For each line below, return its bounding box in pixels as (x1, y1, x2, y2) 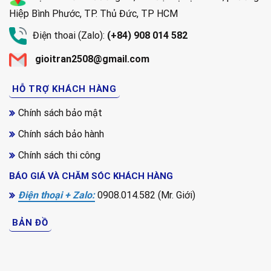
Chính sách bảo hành (18, 128, 104, 140)
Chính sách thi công (18, 149, 100, 161)
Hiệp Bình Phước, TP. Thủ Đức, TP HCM (9, 8, 178, 20)
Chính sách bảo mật (18, 106, 102, 119)
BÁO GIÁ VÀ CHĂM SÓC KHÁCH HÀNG (9, 170, 173, 181)
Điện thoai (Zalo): (33, 29, 108, 41)
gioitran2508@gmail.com (35, 53, 150, 65)
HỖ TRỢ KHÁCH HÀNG (12, 83, 117, 94)
